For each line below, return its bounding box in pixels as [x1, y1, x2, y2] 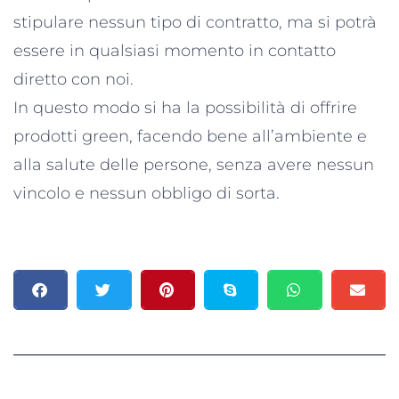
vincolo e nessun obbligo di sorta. [13, 183, 280, 203]
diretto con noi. [13, 69, 134, 89]
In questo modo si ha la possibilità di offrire [13, 97, 357, 118]
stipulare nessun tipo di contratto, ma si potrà [13, 12, 377, 32]
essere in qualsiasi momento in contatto [13, 40, 336, 61]
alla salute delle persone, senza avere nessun [13, 154, 374, 175]
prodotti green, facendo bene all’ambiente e [13, 126, 367, 146]
